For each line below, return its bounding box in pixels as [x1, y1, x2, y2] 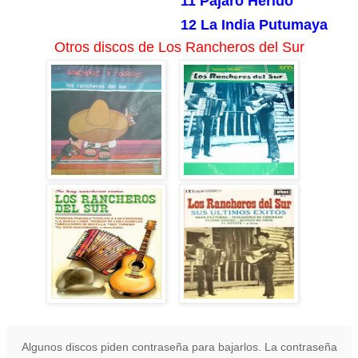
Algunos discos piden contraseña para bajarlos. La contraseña [21, 340, 337, 354]
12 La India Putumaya [181, 17, 328, 34]
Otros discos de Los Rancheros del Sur [54, 39, 304, 56]
